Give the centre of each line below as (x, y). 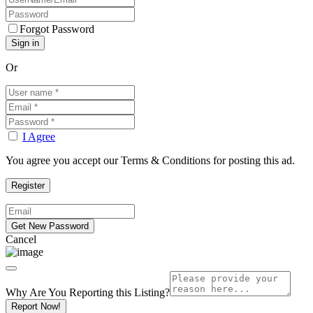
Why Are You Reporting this (70, 292)
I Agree (39, 137)
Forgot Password (57, 29)
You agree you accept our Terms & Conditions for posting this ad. (150, 160)
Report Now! (36, 306)
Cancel (21, 239)
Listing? (152, 292)
